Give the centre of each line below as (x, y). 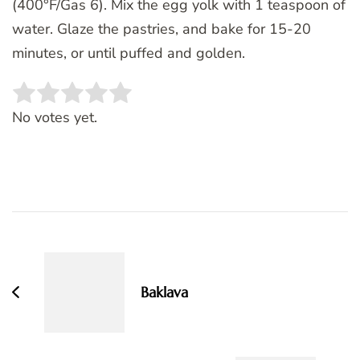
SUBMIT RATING (223, 101)
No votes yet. (55, 117)
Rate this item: (59, 102)
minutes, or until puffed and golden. (129, 53)
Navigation (66, 250)
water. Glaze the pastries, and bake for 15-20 (162, 29)
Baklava (164, 292)
